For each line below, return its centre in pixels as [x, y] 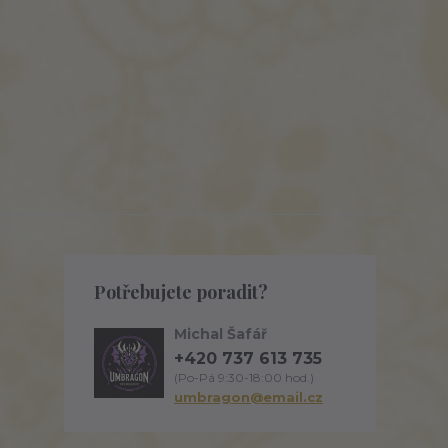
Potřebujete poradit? [181, 292]
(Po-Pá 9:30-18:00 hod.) [244, 377]
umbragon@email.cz [248, 397]
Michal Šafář [220, 334]
